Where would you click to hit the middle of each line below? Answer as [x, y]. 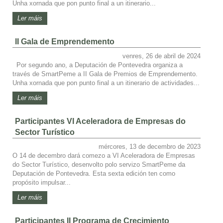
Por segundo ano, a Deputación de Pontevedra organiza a [98, 65]
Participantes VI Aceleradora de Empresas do [100, 121]
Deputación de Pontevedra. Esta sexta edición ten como [94, 173]
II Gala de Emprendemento [65, 41]
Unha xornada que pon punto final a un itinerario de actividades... [106, 83]
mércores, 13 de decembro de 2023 [150, 146]
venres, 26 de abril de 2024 [162, 56]
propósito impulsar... [42, 182]
